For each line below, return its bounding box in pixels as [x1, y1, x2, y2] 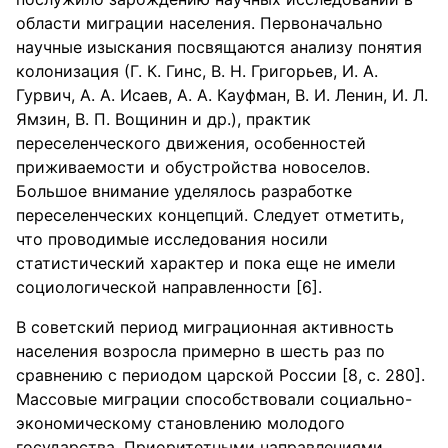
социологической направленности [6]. [16, 277, 322, 297]
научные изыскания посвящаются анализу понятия [16, 37, 422, 57]
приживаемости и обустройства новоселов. [16, 157, 370, 177]
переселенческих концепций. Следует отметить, [16, 205, 404, 225]
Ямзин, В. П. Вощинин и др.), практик [16, 109, 311, 129]
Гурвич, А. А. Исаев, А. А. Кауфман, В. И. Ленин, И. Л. [16, 85, 428, 105]
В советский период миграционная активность [16, 317, 394, 337]
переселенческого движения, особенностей [16, 133, 366, 153]
